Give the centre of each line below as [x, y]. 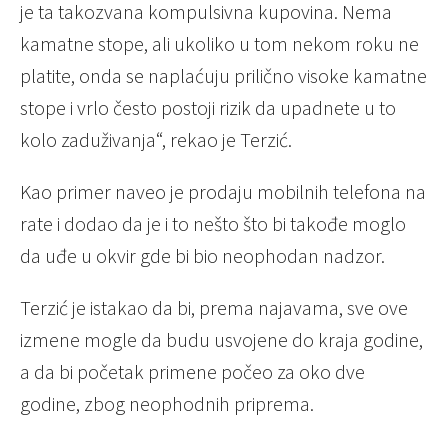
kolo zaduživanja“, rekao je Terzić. [156, 140]
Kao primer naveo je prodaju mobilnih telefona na [223, 192]
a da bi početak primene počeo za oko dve [192, 372]
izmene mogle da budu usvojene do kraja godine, [221, 340]
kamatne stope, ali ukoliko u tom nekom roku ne [219, 44]
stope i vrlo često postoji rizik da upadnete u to [208, 108]
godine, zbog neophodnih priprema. [167, 404]
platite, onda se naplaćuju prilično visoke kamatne [223, 76]
